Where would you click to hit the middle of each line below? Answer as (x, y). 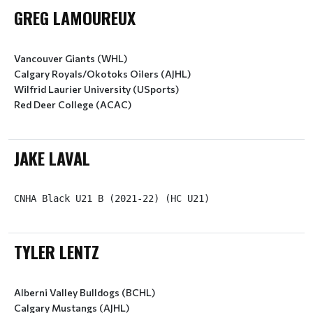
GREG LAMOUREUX (75, 17)
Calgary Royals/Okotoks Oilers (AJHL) (102, 74)
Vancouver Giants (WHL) (71, 58)
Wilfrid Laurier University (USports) (96, 89)
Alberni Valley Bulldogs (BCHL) (85, 292)
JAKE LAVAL (52, 158)
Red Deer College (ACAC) (73, 104)
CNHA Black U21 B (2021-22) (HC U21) (112, 198)
